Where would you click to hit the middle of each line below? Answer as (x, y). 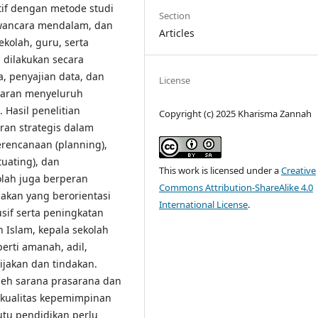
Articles (177, 33)
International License (204, 204)
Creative (299, 170)
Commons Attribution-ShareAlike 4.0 (236, 187)
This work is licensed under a (220, 170)
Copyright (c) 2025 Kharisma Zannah (236, 113)
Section (175, 15)
